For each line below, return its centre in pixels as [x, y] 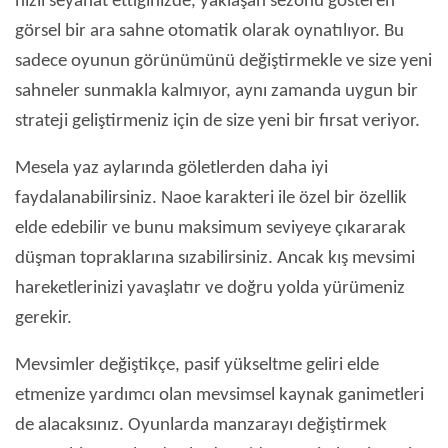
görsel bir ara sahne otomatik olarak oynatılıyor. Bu [209, 32]
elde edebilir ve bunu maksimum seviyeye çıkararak [210, 229]
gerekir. [43, 319]
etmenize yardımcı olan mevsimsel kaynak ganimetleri [219, 396]
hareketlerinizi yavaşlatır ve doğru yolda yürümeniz [210, 289]
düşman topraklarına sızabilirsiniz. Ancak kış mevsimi [215, 259]
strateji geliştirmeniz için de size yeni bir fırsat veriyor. [217, 122]
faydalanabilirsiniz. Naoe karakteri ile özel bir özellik [211, 199]
